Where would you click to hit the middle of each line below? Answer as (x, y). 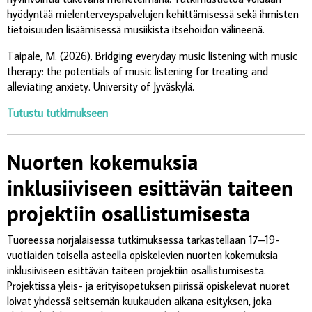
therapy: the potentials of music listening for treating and (138, 71)
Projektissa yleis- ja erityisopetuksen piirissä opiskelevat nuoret (148, 285)
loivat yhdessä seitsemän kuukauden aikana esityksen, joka (139, 301)
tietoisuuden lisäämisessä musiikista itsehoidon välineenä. (136, 29)
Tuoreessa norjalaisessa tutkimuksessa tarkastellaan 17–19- (143, 239)
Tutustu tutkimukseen (57, 112)
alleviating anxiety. (50, 86)
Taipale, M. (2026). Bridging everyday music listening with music (152, 55)
